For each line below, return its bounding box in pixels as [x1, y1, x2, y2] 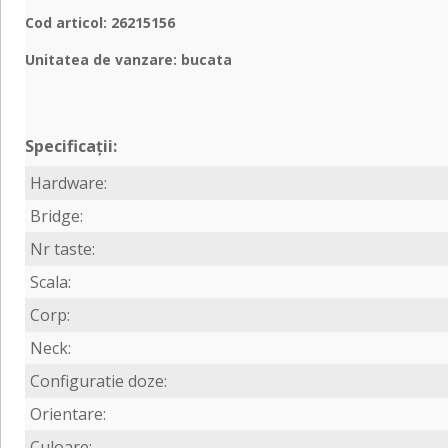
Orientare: [29, 402, 106, 425]
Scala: [29, 270, 71, 293]
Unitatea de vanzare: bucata [25, 49, 232, 69]
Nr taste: [29, 237, 95, 260]
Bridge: [29, 204, 83, 227]
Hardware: [29, 171, 107, 194]
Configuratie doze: [29, 369, 167, 392]
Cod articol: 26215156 [25, 12, 175, 32]
